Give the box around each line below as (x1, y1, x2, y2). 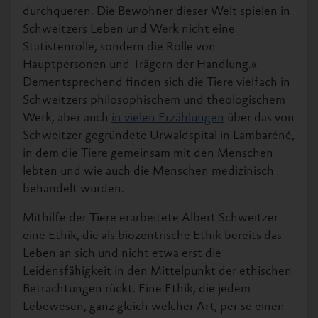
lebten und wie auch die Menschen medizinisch (23, 165, 274, 178)
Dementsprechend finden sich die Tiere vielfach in (23, 76, 290, 89)
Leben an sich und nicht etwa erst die (23, 247, 221, 261)
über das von (224, 111, 295, 125)
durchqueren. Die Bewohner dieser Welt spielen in (23, 5, 290, 18)
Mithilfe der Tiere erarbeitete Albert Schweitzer (23, 212, 278, 225)
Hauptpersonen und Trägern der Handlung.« (23, 58, 257, 72)
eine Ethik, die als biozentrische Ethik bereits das (23, 229, 282, 243)
